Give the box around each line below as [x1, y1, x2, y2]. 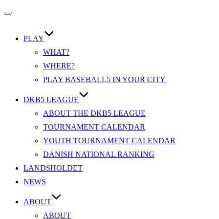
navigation [7, 29, 44, 37]
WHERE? [43, 62, 75, 70]
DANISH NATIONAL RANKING [43, 150, 154, 158]
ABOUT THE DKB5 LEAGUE [43, 109, 146, 117]
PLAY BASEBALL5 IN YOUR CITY [43, 75, 166, 84]
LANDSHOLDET [23, 164, 83, 172]
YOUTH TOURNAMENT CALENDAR [43, 136, 175, 145]
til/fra [7, 43, 24, 51]
